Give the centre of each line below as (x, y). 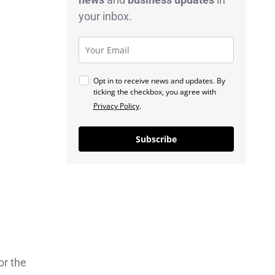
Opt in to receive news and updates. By (159, 80)
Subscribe (156, 139)
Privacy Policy (116, 106)
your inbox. (105, 16)
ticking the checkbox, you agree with (154, 91)
